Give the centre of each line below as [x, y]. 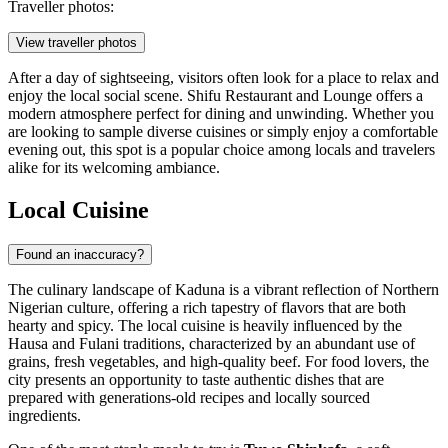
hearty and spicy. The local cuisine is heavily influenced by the [205, 326]
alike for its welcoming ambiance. [114, 168]
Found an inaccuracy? [80, 255]
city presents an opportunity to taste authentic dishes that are [196, 380]
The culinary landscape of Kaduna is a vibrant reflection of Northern [223, 290]
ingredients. [44, 416]
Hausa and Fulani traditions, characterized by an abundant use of [211, 344]
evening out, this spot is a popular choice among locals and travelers [221, 150]
